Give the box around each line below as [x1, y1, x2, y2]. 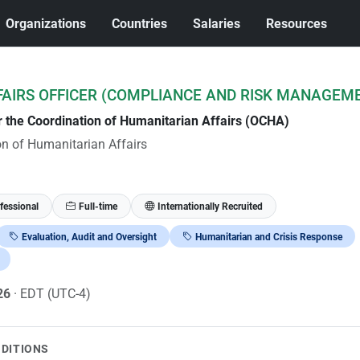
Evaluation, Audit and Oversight [21, 231, 157, 242]
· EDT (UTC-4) [13, 285, 91, 301]
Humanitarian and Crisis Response [194, 231, 342, 242]
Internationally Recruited [157, 200, 263, 212]
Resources [266, 15, 328, 31]
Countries [112, 15, 168, 31]
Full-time [78, 200, 117, 212]
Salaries [193, 15, 241, 31]
